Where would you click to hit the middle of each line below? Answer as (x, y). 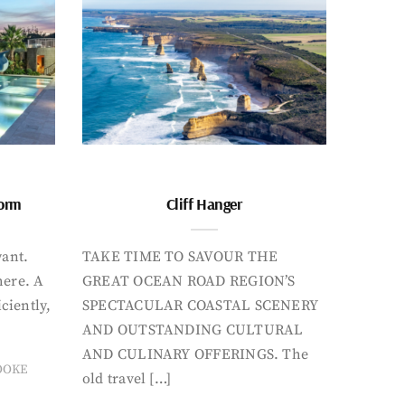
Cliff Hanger (204, 203)
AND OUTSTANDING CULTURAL (193, 330)
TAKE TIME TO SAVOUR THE (180, 256)
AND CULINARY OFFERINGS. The (196, 354)
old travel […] (127, 378)
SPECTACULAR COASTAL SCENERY (201, 305)
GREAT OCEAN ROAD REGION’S (189, 281)
